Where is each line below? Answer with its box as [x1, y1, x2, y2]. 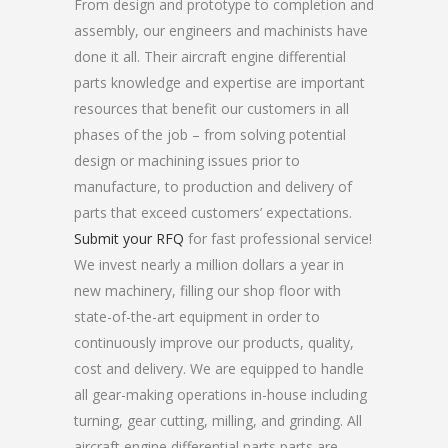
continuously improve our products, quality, [74, 333, 354, 352]
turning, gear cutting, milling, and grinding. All [74, 411, 362, 430]
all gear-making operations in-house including [74, 385, 367, 404]
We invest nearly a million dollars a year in [74, 255, 344, 274]
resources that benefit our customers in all [74, 99, 349, 118]
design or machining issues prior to [74, 151, 300, 170]
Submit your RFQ [74, 229, 184, 248]
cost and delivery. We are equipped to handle [74, 359, 364, 378]
